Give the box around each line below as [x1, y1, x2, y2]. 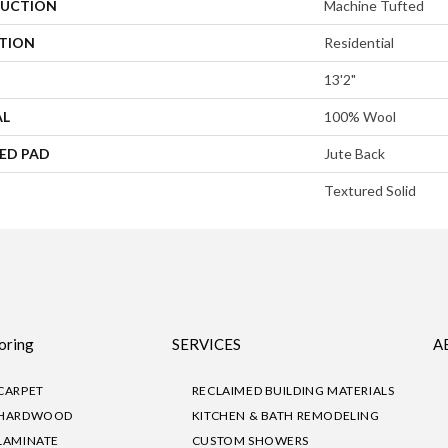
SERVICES [171, 335, 241, 354]
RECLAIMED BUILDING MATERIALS [191, 383, 395, 399]
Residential [324, 34, 394, 52]
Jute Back [324, 145, 385, 163]
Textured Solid [324, 182, 416, 200]
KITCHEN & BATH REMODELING [191, 408, 380, 424]
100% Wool [324, 108, 396, 126]
